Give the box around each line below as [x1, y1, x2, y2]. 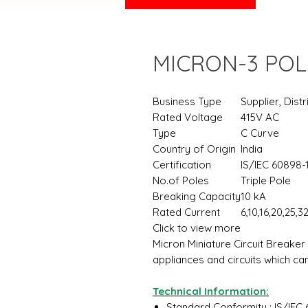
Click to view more [153, 221, 241, 234]
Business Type [153, 95, 221, 108]
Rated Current [153, 206, 220, 219]
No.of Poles [153, 174, 209, 187]
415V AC [241, 111, 279, 124]
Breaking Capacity [153, 190, 241, 203]
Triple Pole [241, 174, 291, 187]
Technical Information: [153, 285, 269, 298]
